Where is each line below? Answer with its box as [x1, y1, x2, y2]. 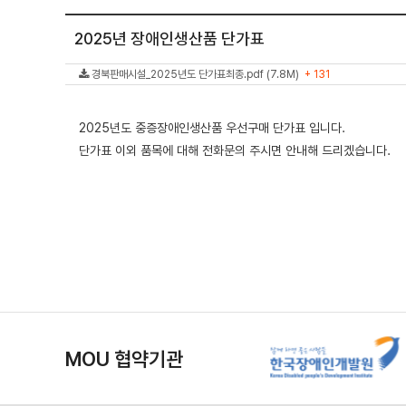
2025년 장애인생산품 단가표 [74, 29, 265, 48]
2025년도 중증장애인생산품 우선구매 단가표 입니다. [79, 121, 345, 135]
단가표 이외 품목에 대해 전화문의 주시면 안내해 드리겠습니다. [79, 143, 391, 158]
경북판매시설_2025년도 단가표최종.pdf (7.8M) [89, 68, 304, 81]
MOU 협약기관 [65, 346, 183, 371]
